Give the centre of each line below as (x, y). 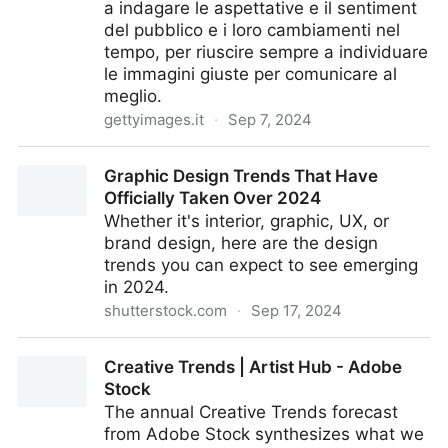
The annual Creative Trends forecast (251, 412)
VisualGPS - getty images (121, 158)
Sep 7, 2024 (270, 119)
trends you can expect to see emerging (261, 265)
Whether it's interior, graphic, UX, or (246, 221)
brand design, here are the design (241, 243)
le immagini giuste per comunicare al (250, 74)
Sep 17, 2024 (296, 310)
